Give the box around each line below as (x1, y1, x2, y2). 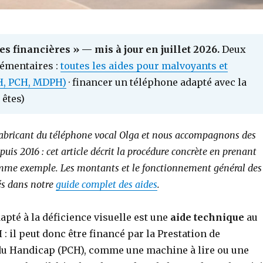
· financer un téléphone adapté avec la (66, 76, 247, 88)
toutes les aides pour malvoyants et (60, 59, 228, 72)
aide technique (170, 211, 244, 223)
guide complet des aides (55, 178, 157, 190)
